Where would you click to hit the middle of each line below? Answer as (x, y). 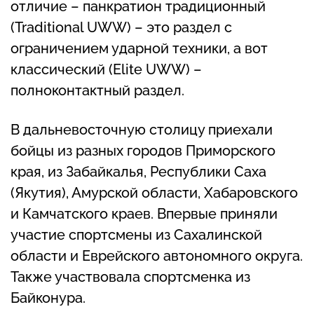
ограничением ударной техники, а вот (139, 49)
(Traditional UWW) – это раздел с (121, 28)
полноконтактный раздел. (97, 91)
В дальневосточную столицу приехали (142, 130)
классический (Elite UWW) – (106, 70)
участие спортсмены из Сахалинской (136, 235)
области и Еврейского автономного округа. (157, 256)
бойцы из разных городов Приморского (143, 151)
